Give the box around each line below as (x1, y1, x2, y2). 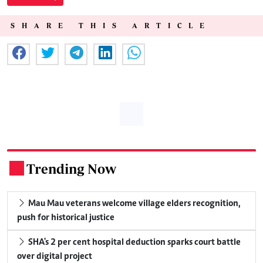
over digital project (17, 251, 92, 261)
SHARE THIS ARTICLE (11, 21, 211, 29)
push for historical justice (17, 213, 114, 222)
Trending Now (26, 160, 116, 177)
